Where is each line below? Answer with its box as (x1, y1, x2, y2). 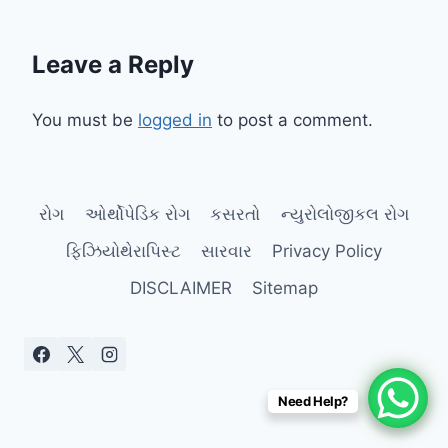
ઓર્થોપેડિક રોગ (84, 203, 190, 224)
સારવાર (201, 240, 252, 261)
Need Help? (277, 393, 348, 409)
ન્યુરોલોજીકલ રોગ (280, 203, 409, 224)
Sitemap (252, 278, 319, 299)
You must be (32, 109, 138, 130)
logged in (138, 109, 212, 130)
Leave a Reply (32, 49, 194, 79)
